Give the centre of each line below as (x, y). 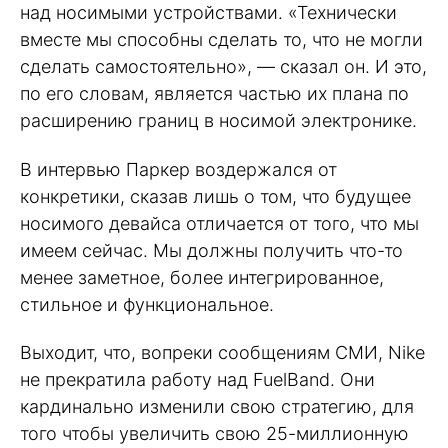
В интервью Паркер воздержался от (178, 169)
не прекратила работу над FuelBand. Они (197, 380)
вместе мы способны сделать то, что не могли (221, 39)
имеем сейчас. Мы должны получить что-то (211, 250)
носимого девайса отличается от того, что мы (219, 223)
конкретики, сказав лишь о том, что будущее (215, 196)
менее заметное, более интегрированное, (202, 277)
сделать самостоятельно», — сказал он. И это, (223, 66)
